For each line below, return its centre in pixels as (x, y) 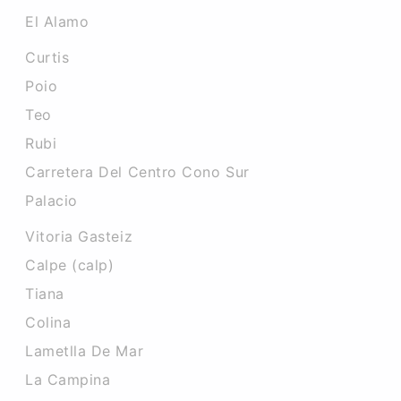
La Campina (68, 380)
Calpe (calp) (70, 265)
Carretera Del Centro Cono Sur (137, 172)
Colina (48, 322)
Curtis (47, 57)
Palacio (51, 200)
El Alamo (57, 21)
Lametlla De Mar (85, 351)
